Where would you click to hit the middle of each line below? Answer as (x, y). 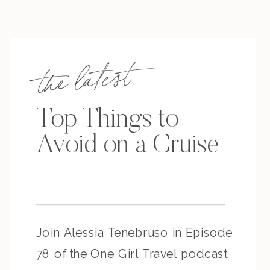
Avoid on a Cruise (127, 146)
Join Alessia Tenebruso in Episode (134, 233)
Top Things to (108, 120)
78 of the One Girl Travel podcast (132, 254)
